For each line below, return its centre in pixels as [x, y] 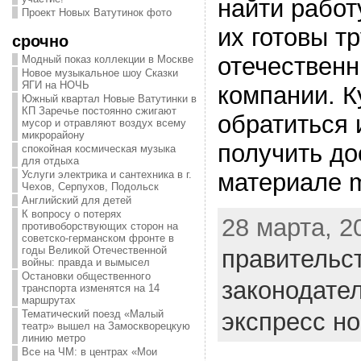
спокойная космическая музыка [98, 149]
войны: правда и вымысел [85, 262]
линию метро [53, 338]
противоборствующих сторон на [100, 226]
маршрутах [48, 300]
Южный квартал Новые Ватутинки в [109, 99]
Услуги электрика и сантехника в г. [106, 174]
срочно [40, 41]
